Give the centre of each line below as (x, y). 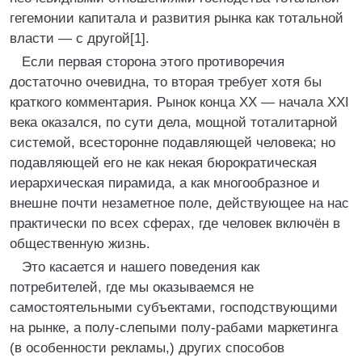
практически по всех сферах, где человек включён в (175, 223)
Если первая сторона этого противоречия (153, 62)
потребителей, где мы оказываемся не (132, 287)
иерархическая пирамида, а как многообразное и (165, 183)
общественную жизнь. (80, 244)
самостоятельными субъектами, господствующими (174, 307)
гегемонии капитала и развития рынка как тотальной (177, 18)
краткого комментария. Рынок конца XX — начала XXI (179, 102)
